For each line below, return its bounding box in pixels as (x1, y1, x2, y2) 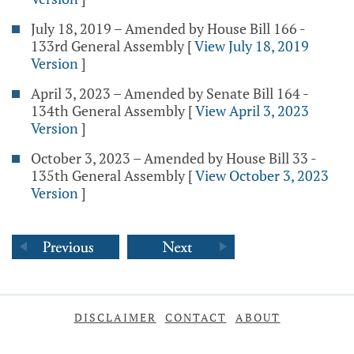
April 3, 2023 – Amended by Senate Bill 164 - (31, 84, 308, 103)
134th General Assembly (31, 101, 185, 120)
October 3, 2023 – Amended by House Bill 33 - (31, 149, 316, 168)
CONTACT (164, 310, 227, 325)
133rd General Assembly (31, 36, 184, 55)
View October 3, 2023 (195, 166, 329, 185)
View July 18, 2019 (194, 36, 309, 55)
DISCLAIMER (73, 310, 156, 325)
